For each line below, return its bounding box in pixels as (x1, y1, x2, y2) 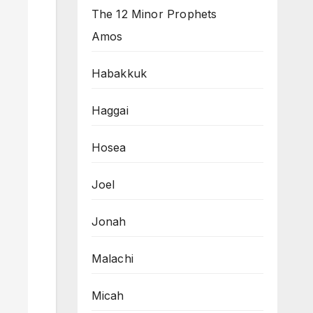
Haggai (91, 103, 129, 118)
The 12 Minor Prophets (91, 7, 217, 22)
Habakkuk (91, 66, 147, 81)
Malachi (91, 252, 133, 266)
